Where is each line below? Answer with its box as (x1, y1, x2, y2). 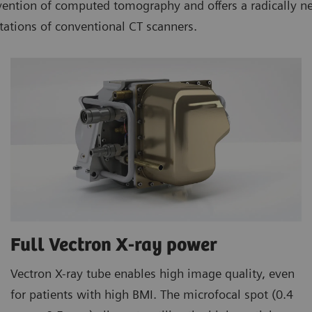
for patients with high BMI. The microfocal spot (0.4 (10, 286, 293, 302)
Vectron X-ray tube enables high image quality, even (10, 265, 295, 281)
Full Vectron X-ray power (10, 234, 221, 256)
